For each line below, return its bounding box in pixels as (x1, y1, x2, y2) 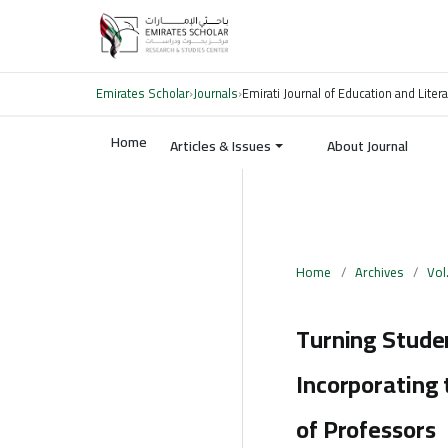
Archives (355, 259, 403, 284)
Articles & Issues (170, 133, 271, 160)
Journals (193, 82, 238, 105)
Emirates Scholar (96, 82, 189, 105)
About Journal (326, 133, 408, 160)
